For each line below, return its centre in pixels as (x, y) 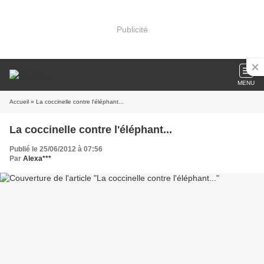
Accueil (19, 102)
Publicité (132, 29)
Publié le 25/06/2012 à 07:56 (56, 149)
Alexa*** (37, 159)
